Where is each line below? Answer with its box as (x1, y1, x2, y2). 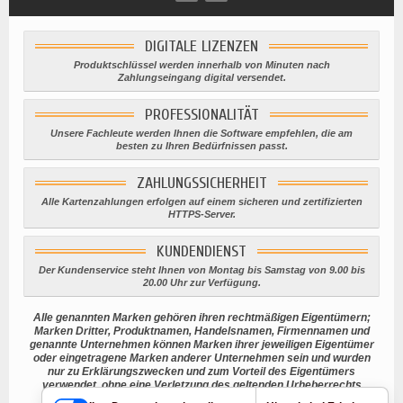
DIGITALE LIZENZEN (145, 37, 258, 57)
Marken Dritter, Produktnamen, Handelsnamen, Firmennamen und (33, 325, 370, 338)
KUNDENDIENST (157, 242, 246, 262)
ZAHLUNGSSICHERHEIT (136, 174, 267, 193)
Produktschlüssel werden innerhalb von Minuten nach (73, 59, 330, 71)
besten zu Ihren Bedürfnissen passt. (115, 140, 288, 152)
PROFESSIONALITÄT (144, 105, 259, 125)
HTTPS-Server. (167, 209, 236, 220)
